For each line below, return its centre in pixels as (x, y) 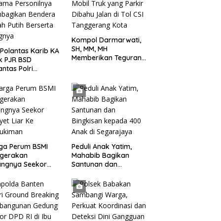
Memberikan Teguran (106, 58)
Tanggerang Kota (101, 93)
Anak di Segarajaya (104, 182)
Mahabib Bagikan (100, 155)
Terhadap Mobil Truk (105, 67)
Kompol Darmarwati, (106, 40)
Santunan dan (94, 164)
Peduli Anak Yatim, (101, 147)
